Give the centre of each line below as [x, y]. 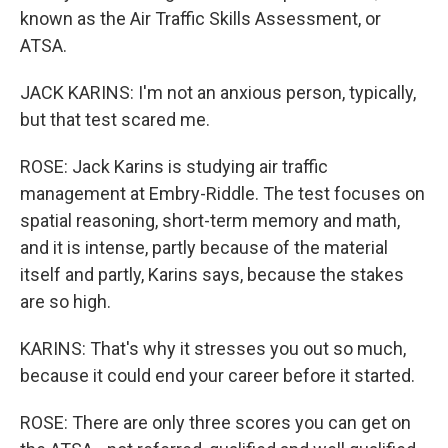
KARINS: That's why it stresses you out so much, [213, 348]
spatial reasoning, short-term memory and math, [210, 220]
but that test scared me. [115, 119]
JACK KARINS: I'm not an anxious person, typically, [218, 92]
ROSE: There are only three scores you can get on [215, 422]
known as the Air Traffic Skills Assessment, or [200, 18]
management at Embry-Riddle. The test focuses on [222, 193]
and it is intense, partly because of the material [204, 247]
